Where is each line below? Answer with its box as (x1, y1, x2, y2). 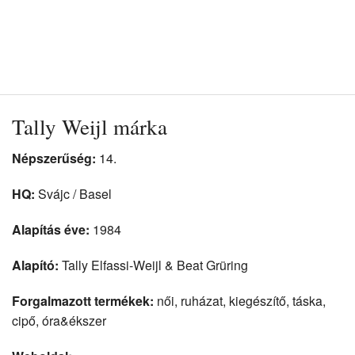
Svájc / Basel (35, 185, 112, 204)
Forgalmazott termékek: (12, 292, 154, 311)
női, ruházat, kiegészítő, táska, (154, 292, 326, 311)
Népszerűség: (12, 149, 96, 168)
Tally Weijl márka (12, 113, 167, 142)
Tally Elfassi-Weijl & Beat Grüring (59, 256, 248, 275)
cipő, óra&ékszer (12, 311, 106, 330)
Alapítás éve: (12, 220, 90, 239)
